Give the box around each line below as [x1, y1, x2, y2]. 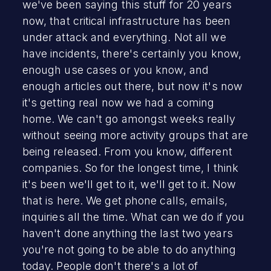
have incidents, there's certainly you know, [22, 47, 242, 60]
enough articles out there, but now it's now [22, 79, 243, 93]
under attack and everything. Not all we [22, 30, 226, 44]
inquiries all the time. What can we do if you [22, 210, 245, 223]
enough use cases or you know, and [22, 63, 209, 76]
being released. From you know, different [22, 145, 232, 158]
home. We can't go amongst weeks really [22, 112, 236, 125]
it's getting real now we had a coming [22, 96, 215, 109]
